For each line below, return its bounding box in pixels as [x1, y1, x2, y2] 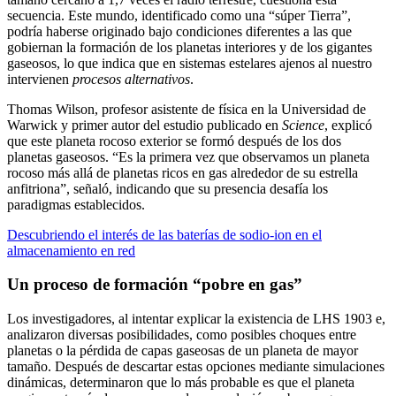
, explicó [324, 117, 372, 133]
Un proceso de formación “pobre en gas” [7, 275, 302, 294]
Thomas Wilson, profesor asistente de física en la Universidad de [7, 101, 366, 117]
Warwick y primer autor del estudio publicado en [7, 117, 282, 133]
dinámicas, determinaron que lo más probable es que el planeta [7, 375, 354, 391]
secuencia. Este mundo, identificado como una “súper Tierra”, [7, 7, 351, 23]
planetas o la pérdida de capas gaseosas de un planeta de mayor [7, 343, 358, 359]
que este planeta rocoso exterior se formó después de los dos [7, 133, 341, 148]
